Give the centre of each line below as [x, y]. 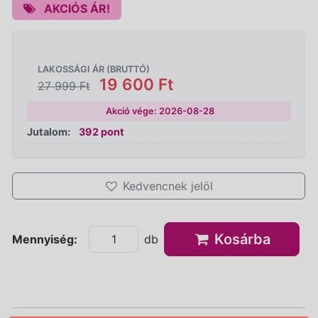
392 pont [102, 131]
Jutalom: [49, 131]
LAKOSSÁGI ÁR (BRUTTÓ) [94, 69]
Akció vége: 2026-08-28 [160, 111]
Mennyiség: [45, 239]
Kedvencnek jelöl [168, 186]
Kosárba [241, 239]
